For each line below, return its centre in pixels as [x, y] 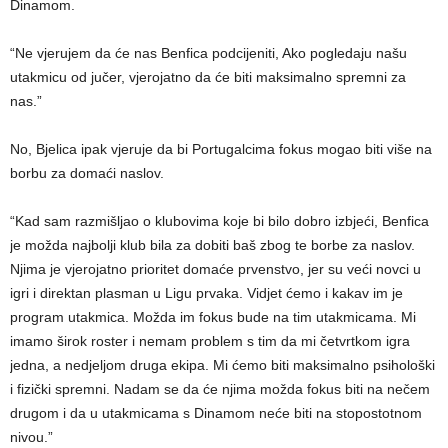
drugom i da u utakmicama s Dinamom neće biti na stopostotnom [216, 412]
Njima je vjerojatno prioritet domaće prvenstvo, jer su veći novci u [215, 268]
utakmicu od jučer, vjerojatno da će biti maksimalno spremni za [208, 76]
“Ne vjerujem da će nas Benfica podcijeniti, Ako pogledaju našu [208, 52]
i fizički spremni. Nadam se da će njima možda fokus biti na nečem [220, 388]
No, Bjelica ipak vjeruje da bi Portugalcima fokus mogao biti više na [221, 148]
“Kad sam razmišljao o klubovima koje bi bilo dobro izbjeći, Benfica [219, 220]
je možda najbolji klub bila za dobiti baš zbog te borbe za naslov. [212, 244]
